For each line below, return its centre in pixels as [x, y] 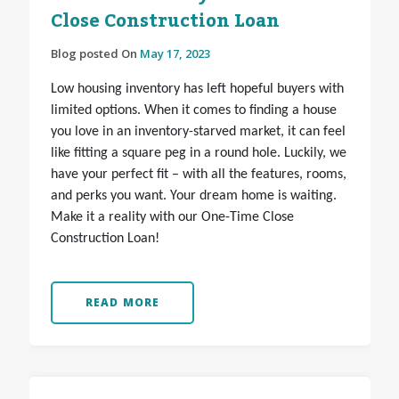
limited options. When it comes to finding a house [193, 111]
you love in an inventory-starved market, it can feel [198, 132]
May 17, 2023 [175, 54]
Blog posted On [95, 54]
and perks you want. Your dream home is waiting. [193, 196]
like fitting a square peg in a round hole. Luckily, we [198, 154]
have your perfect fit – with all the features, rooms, [198, 175]
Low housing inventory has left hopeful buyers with [197, 90]
